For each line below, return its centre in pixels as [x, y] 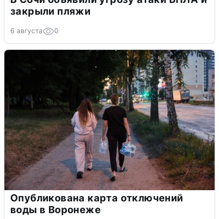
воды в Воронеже [55, 209]
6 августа [26, 30]
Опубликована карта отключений [97, 198]
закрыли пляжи [51, 11]
